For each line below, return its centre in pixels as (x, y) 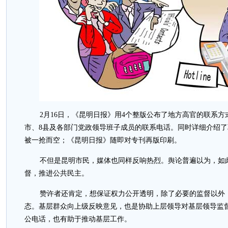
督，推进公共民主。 (56, 173)
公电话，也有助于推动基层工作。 (78, 219)
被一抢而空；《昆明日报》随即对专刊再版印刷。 (103, 140)
